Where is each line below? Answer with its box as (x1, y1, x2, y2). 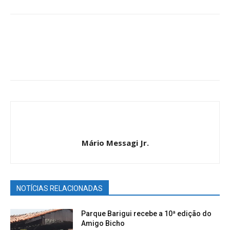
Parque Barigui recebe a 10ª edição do (81, 209, 212, 218)
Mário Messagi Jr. (81, 138, 149, 148)
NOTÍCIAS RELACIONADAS (16, 184, 103, 193)
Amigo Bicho (81, 219, 125, 227)
